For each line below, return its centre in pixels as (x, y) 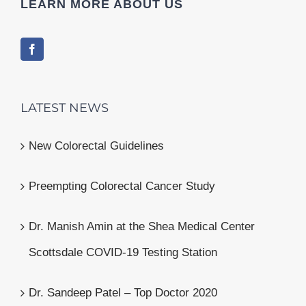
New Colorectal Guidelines (96, 146)
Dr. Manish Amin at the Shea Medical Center (142, 226)
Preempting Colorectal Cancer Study (122, 186)
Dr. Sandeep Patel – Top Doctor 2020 (123, 293)
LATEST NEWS (65, 108)
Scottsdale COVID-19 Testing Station (123, 252)
